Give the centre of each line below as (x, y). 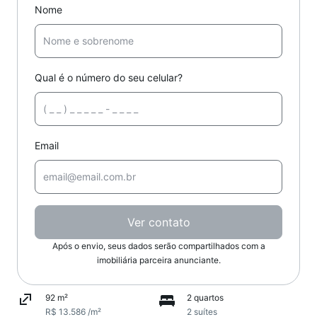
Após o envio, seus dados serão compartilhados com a (158, 246)
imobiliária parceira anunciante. (158, 260)
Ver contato (158, 222)
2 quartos (205, 298)
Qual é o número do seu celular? (109, 77)
